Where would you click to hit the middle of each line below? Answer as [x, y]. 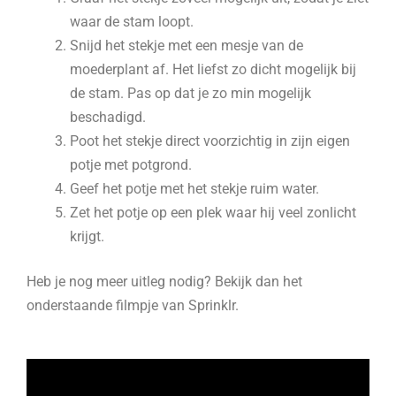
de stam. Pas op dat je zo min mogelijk [191, 93]
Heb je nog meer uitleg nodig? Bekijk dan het [164, 282]
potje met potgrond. [131, 164]
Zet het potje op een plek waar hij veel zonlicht [213, 212]
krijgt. [88, 236]
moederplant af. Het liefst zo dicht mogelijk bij [213, 69]
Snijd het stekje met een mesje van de [187, 45]
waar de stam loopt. [132, 21]
